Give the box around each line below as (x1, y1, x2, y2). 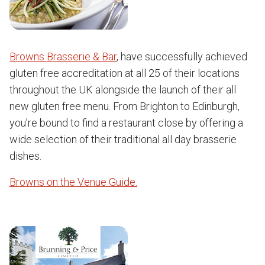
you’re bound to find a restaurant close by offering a (9, 117, 243, 129)
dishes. (9, 150, 41, 162)
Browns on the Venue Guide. (9, 176, 137, 188)
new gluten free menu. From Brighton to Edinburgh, (9, 100, 240, 112)
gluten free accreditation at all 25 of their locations (9, 67, 240, 79)
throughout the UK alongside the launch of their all (9, 83, 236, 96)
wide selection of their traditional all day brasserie (9, 133, 237, 146)
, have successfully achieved (117, 50, 247, 63)
